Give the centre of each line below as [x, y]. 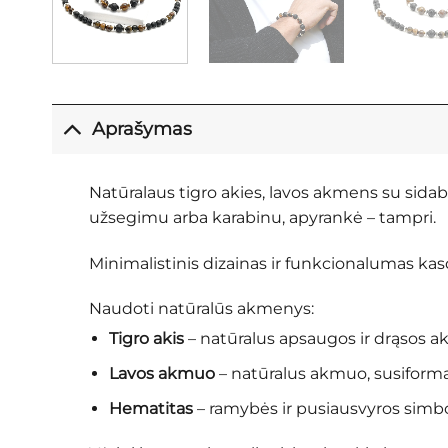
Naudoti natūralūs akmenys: [201, 309]
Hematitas [150, 408]
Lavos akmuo [161, 373]
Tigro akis [146, 339]
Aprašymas [142, 129]
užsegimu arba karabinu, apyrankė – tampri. [262, 217]
